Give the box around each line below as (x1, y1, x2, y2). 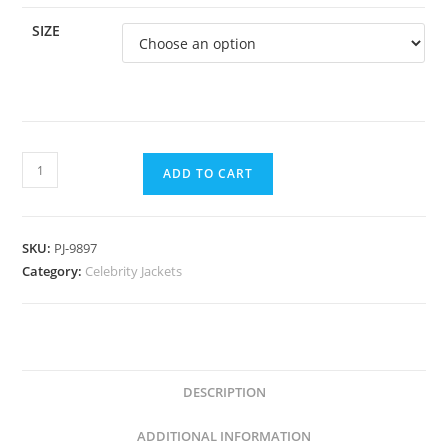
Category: (22, 262, 86, 280)
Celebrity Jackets (85, 262, 183, 280)
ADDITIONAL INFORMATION (137, 428, 311, 445)
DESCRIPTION (182, 384, 266, 401)
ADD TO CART (163, 165, 254, 182)
